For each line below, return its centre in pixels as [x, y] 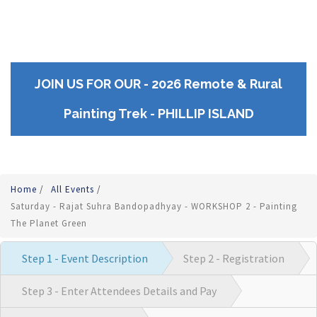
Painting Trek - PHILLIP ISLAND [158, 113]
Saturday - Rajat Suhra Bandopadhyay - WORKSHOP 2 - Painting [154, 206]
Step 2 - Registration [234, 258]
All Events [74, 189]
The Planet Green [49, 223]
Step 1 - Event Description [85, 258]
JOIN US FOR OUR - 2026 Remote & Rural [158, 83]
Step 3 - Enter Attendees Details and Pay [119, 290]
